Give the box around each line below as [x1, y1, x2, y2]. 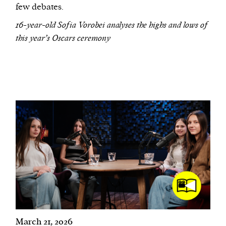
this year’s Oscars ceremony [16, 32, 111, 44]
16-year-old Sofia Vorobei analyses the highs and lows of [16, 19, 208, 31]
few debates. [16, 1, 64, 13]
